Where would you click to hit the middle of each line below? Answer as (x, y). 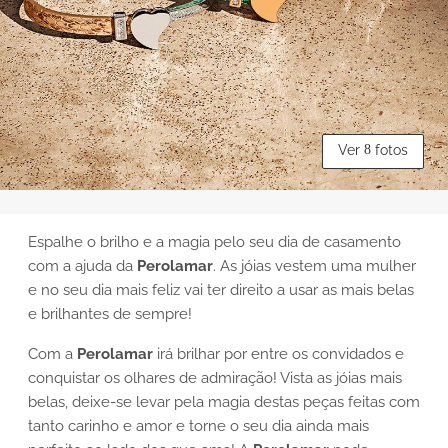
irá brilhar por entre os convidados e (278, 353)
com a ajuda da (82, 265)
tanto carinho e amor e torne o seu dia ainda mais (198, 425)
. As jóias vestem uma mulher (314, 265)
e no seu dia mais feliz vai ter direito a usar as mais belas (221, 289)
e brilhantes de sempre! (110, 313)
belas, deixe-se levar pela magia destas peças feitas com (224, 401)
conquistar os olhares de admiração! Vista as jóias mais (215, 377)
